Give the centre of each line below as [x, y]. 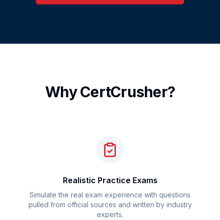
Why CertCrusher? [110, 92]
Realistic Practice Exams [110, 180]
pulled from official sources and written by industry [110, 205]
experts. [110, 214]
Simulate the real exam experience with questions [110, 195]
